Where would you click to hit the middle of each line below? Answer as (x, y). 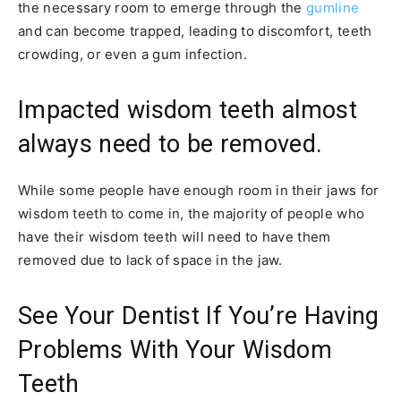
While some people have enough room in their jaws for (199, 191)
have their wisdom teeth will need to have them (175, 237)
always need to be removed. (171, 145)
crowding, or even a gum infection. (132, 55)
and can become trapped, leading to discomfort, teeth (195, 31)
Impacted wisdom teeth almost (188, 111)
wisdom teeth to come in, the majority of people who (192, 214)
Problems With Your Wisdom (175, 350)
